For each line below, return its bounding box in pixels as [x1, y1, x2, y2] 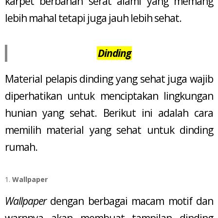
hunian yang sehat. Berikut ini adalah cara [5, 106, 213, 120]
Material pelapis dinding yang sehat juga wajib [5, 72, 213, 86]
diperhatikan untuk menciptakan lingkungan [5, 89, 213, 103]
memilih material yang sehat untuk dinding [5, 123, 213, 137]
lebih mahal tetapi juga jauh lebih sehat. [5, 11, 182, 25]
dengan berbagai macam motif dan [46, 194, 213, 208]
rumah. [5, 140, 37, 154]
